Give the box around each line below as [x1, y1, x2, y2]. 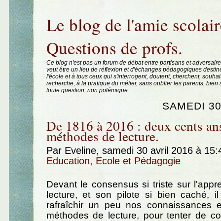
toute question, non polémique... [46, 87, 132, 94]
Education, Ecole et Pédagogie [46, 155, 181, 166]
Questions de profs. [46, 36, 183, 59]
